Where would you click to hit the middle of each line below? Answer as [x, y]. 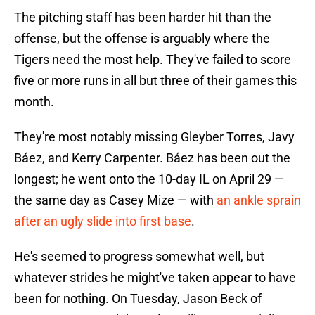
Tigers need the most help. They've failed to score [153, 60]
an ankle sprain [259, 200]
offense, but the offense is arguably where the [142, 39]
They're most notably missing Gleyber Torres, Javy [154, 137]
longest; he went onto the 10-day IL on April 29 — [149, 179]
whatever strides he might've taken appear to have [155, 278]
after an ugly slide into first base [103, 221]
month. [34, 102]
